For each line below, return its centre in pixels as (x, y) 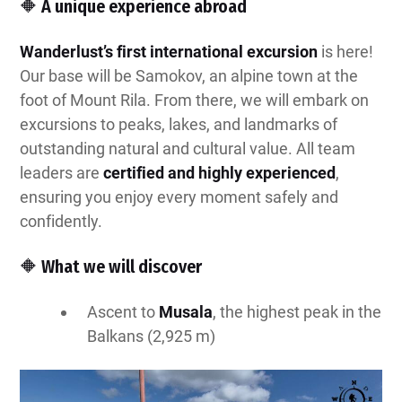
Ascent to (123, 312)
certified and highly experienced (219, 173)
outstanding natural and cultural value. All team (188, 149)
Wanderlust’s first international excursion (169, 52)
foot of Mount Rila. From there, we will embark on (194, 100)
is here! (345, 52)
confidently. (61, 222)
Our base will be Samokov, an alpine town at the (189, 76)
